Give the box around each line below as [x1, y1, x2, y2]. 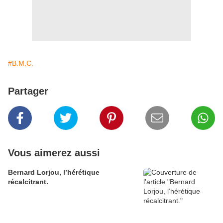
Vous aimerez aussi [8, 147, 100, 159]
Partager [8, 86, 48, 97]
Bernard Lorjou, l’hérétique [8, 168, 100, 177]
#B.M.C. [8, 59, 33, 68]
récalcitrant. [8, 178, 48, 186]
